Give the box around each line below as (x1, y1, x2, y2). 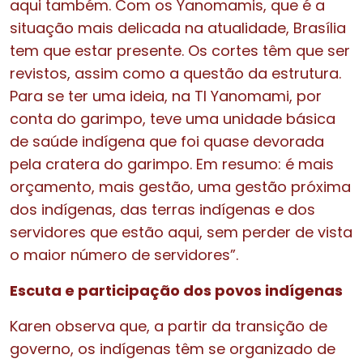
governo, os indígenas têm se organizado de (10, 338, 335, 359)
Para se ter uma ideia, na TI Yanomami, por (10, 85, 322, 106)
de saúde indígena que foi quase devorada (10, 130, 324, 152)
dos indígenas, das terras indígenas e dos (10, 199, 315, 220)
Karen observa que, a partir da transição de (10, 315, 327, 336)
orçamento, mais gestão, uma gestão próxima (10, 176, 351, 197)
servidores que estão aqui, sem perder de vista (10, 221, 352, 242)
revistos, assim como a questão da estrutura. (10, 62, 341, 83)
